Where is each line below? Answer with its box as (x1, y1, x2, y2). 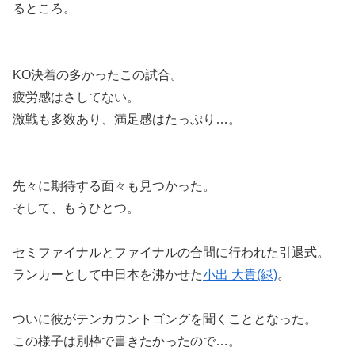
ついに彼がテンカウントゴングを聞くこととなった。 (13, 311, 317, 326)
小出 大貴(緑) (203, 267, 277, 281)
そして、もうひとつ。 (13, 200, 139, 215)
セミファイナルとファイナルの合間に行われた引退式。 (13, 245, 330, 259)
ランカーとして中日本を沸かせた (13, 267, 203, 281)
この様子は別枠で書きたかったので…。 (13, 334, 241, 348)
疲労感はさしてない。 (13, 90, 139, 104)
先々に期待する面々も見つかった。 (13, 178, 216, 193)
